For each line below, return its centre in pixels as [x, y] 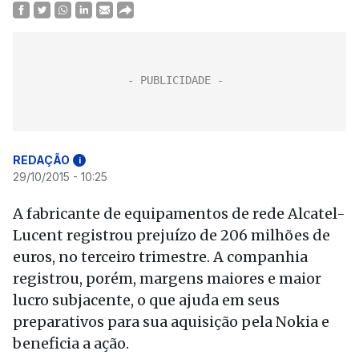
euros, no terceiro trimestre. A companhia [160, 257]
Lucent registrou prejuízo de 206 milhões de [171, 235]
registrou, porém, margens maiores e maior [167, 278]
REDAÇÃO [41, 160]
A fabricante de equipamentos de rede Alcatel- [179, 214]
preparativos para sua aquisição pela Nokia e [171, 322]
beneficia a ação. [71, 343]
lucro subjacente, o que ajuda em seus [146, 300]
